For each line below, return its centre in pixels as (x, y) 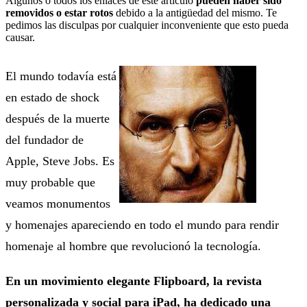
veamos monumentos (58, 203)
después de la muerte (58, 118)
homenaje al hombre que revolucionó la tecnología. (133, 246)
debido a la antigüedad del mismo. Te (195, 12)
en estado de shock (52, 97)
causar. (20, 37)
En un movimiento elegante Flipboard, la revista (134, 281)
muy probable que (50, 182)
